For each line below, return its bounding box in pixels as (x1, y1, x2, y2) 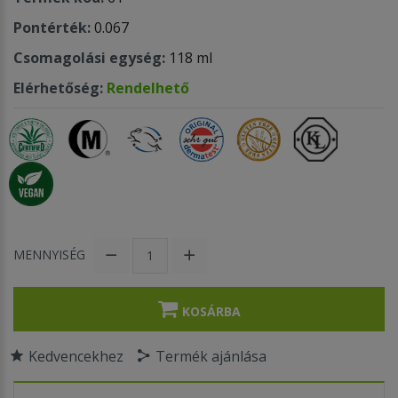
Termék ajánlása (155, 346, 267, 366)
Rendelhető (107, 77, 189, 98)
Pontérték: (13, 17, 91, 37)
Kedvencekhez (28, 346, 123, 366)
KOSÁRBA (181, 302, 241, 320)
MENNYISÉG (13, 246, 85, 264)
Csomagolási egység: (13, 47, 165, 68)
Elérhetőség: (13, 77, 107, 98)
